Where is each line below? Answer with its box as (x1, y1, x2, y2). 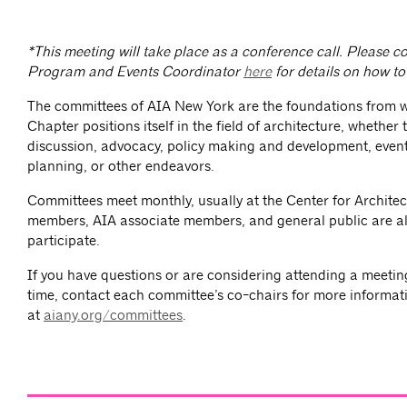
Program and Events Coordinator (27, 63, 243, 81)
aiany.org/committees (44, 306, 183, 324)
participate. (27, 232, 100, 250)
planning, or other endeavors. (27, 157, 214, 175)
